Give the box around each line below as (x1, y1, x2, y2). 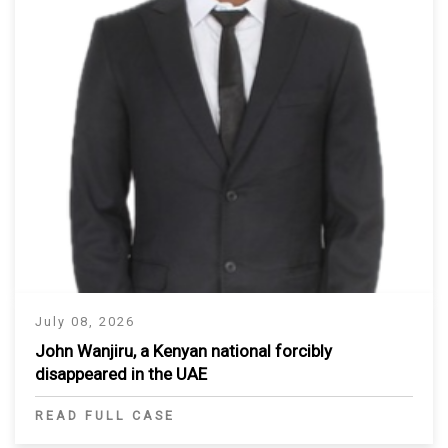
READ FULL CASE (35, 408, 175, 424)
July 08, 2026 (35, 314, 135, 330)
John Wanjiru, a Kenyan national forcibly (35, 341, 332, 362)
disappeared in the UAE (35, 364, 207, 385)
